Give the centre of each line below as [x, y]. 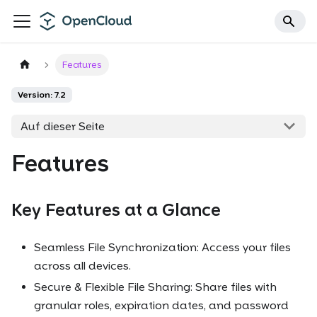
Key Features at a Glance [116, 210]
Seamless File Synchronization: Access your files [162, 248]
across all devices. [82, 266]
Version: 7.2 [42, 95]
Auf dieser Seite [62, 126]
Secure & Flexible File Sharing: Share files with [155, 287]
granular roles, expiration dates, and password [161, 306]
